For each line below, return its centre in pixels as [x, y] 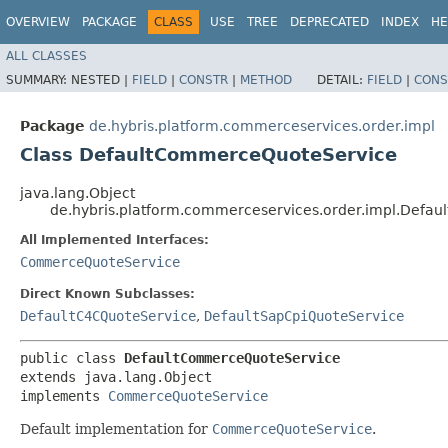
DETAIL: [342, 79]
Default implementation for [116, 428]
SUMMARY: [38, 79]
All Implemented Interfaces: [114, 239]
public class [72, 357]
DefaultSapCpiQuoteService [304, 315]
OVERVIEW [38, 22]
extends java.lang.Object [116, 376]
